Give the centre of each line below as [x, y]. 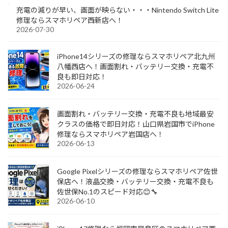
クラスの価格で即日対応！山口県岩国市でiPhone [136, 124]
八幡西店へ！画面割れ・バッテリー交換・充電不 [135, 67]
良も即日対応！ [82, 77]
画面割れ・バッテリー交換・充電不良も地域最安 [135, 114]
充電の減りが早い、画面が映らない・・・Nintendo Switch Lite [118, 10]
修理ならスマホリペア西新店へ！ [70, 20]
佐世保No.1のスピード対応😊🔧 [107, 192]
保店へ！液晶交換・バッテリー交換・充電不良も [135, 182]
